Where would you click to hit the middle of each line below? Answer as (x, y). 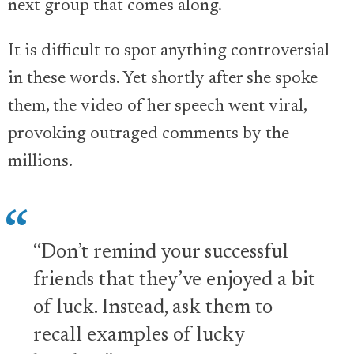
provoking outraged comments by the (149, 135)
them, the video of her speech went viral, (157, 107)
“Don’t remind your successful (161, 252)
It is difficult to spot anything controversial (169, 52)
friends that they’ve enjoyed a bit (174, 280)
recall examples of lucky (139, 335)
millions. (40, 162)
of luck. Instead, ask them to (153, 308)
